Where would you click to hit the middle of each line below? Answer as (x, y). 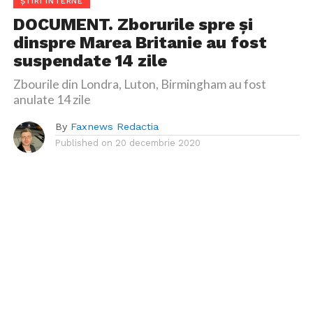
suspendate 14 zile (90, 60)
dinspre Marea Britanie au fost (140, 42)
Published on (83, 143)
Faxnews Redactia (114, 126)
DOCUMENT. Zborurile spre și (133, 24)
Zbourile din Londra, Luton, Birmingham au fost (139, 84)
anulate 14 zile (52, 99)
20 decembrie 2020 (158, 143)
